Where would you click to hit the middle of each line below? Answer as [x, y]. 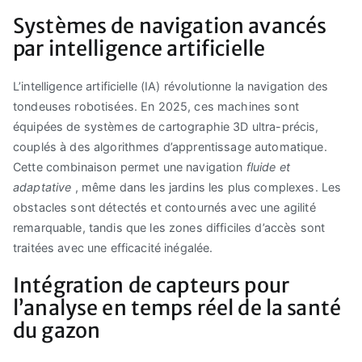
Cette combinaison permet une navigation [130, 166]
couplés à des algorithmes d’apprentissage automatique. [170, 146]
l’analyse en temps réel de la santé [177, 307]
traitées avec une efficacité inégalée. [113, 247]
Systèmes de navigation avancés [170, 25]
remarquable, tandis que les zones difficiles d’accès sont [169, 227]
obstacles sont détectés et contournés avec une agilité [164, 207]
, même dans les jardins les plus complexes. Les [208, 187]
